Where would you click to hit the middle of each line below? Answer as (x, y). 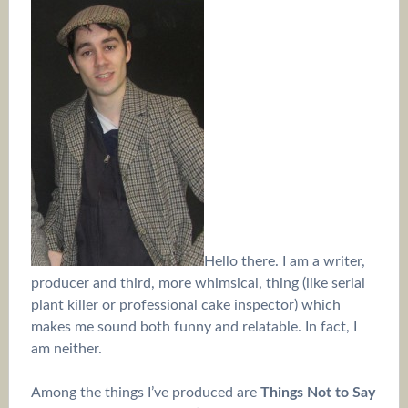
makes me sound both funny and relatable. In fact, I (194, 326)
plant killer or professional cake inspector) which (185, 305)
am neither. (66, 348)
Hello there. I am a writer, (284, 261)
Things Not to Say (317, 392)
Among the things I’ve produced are (145, 392)
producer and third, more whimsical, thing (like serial (198, 283)
